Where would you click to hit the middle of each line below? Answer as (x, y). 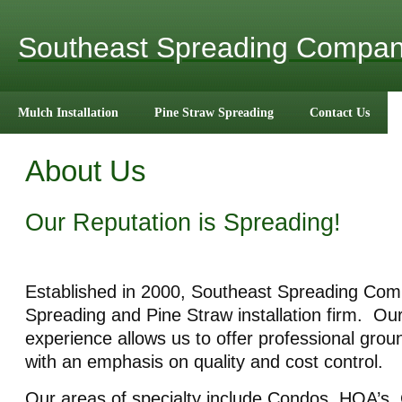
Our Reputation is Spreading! (183, 222)
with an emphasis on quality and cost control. (204, 362)
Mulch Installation (68, 112)
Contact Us (340, 112)
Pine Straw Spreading (214, 112)
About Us (86, 171)
